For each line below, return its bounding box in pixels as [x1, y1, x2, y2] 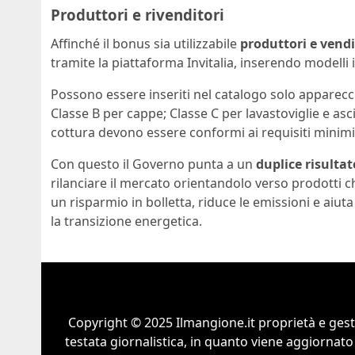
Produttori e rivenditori [51, 5, 224, 25]
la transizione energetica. [51, 212, 202, 230]
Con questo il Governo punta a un [51, 155, 256, 173]
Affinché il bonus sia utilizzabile [51, 34, 240, 52]
